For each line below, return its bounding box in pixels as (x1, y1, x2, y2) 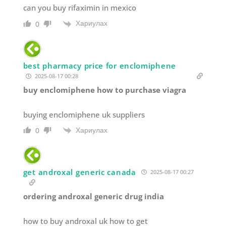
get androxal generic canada (23, 166, 136, 177)
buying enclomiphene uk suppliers (23, 109, 145, 120)
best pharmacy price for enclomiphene (23, 60, 176, 71)
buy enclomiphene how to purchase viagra (23, 84, 186, 95)
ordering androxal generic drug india (23, 191, 164, 201)
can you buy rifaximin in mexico (23, 3, 136, 13)
